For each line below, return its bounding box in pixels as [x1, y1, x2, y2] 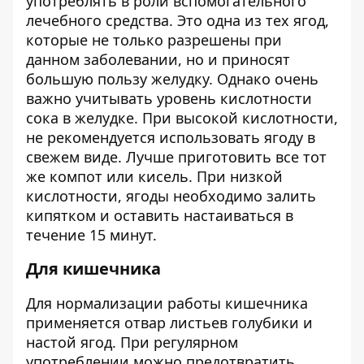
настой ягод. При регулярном [26, 332, 238, 352]
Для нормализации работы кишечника [26, 293, 308, 313]
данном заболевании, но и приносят [26, 50, 290, 69]
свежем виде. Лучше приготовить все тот [26, 147, 327, 167]
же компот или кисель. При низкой [26, 167, 283, 186]
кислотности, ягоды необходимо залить [26, 186, 316, 206]
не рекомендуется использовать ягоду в [26, 128, 315, 147]
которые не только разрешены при [26, 30, 282, 50]
